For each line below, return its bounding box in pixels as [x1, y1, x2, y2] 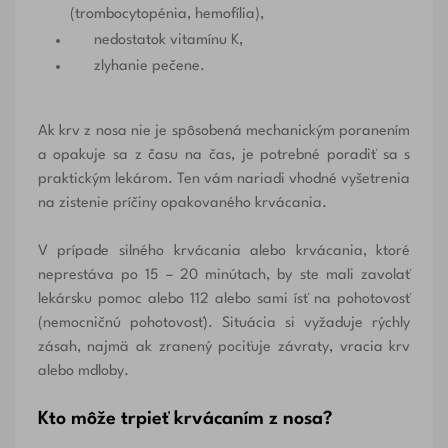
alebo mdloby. [37, 364, 129, 380]
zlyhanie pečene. [69, 59, 205, 75]
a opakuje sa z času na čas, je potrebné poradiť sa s [37, 148, 411, 164]
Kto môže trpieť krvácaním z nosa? [37, 410, 333, 429]
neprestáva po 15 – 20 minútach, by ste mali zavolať [37, 268, 411, 284]
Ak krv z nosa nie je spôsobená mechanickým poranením [37, 124, 411, 140]
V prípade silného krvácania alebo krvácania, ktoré [37, 244, 411, 260]
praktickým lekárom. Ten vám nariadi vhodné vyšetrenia [37, 172, 411, 188]
